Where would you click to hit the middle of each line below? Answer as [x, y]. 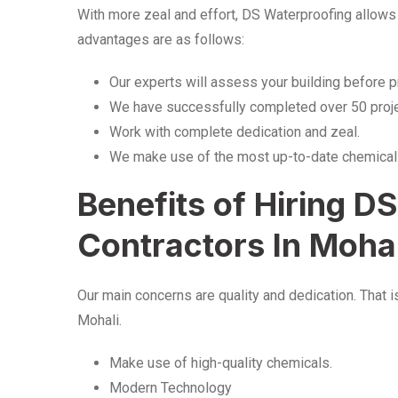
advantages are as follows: [161, 40]
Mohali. [101, 321]
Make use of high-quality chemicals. [221, 363]
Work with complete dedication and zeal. [235, 132]
